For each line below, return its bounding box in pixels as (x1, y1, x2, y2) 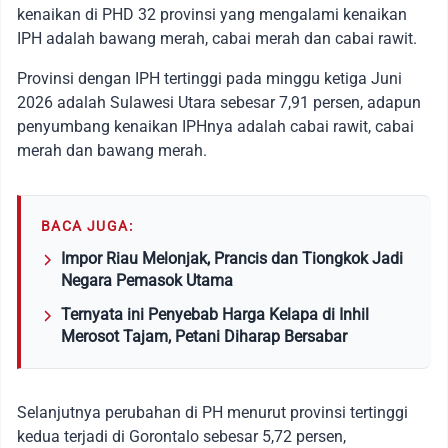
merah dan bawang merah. (17, 141, 207, 161)
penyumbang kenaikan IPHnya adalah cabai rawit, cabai (17, 117, 414, 137)
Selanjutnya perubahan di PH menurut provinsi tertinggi (17, 403, 408, 423)
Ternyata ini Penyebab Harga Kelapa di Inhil (61, 305, 369, 325)
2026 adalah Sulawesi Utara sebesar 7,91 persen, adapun (17, 93, 421, 113)
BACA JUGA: (41, 218, 133, 235)
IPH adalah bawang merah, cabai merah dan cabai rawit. (17, 29, 417, 49)
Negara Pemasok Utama (61, 271, 233, 291)
